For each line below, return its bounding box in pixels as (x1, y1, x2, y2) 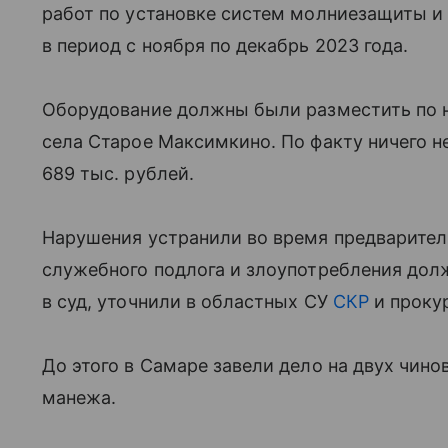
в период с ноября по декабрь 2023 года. (42, 35, 409, 56)
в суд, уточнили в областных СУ (42, 291, 333, 312)
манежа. (42, 387, 117, 408)
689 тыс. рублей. (42, 163, 194, 184)
